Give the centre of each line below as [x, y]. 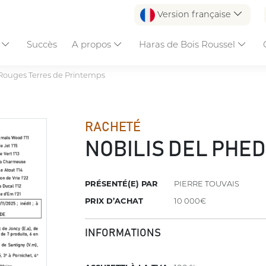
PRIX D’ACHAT [114, 201]
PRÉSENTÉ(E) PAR [122, 184]
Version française [194, 15]
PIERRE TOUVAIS [207, 184]
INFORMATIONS [123, 234]
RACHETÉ [113, 127]
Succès [42, 44]
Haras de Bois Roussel [188, 44]
